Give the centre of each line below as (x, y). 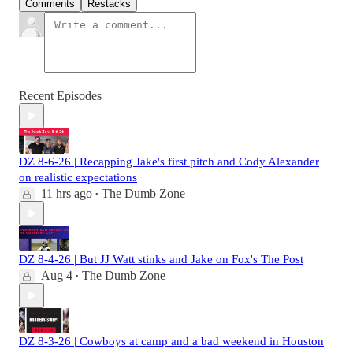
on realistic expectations (78, 178)
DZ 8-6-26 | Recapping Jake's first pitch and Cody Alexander (169, 162)
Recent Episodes (60, 96)
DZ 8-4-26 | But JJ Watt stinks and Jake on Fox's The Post (161, 260)
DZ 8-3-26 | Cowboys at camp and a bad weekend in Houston (171, 342)
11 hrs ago (67, 194)
